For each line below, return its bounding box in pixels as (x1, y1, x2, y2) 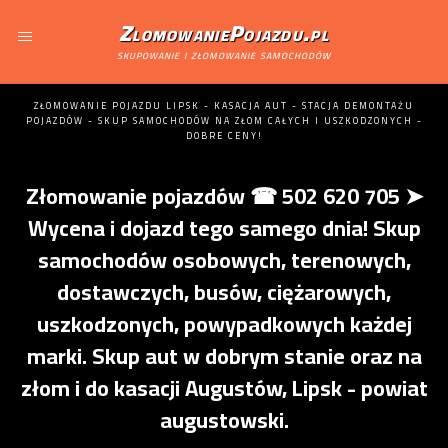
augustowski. (159, 399, 289, 441)
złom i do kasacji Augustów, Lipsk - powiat (20, 367, 428, 409)
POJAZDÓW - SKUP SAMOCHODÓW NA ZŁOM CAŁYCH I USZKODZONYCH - (25, 112, 423, 130)
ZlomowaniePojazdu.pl (118, 12, 329, 54)
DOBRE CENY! (185, 127, 263, 145)
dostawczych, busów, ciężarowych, (57, 271, 391, 313)
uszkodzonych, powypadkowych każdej (36, 303, 412, 345)
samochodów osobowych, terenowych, (37, 239, 411, 281)
